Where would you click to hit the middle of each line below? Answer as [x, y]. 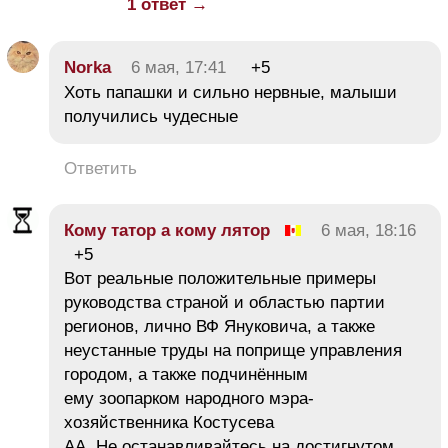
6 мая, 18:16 [368, 230]
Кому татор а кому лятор [167, 230]
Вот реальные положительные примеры [220, 278]
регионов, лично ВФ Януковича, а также [219, 326]
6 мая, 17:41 [178, 67]
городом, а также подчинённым [186, 374]
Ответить [100, 168]
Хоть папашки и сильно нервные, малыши [230, 92]
